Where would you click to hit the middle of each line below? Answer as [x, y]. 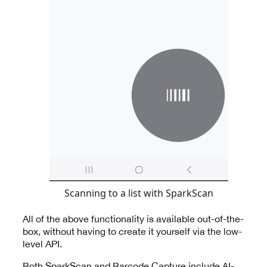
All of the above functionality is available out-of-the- [133, 218]
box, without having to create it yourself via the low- [132, 231]
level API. [42, 243]
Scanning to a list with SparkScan [139, 193]
